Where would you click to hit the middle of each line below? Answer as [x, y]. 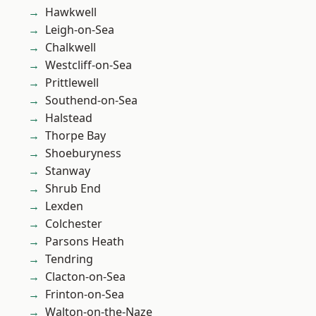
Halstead [69, 118]
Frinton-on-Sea [85, 294]
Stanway [68, 171]
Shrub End [73, 189]
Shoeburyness [83, 153]
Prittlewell [72, 83]
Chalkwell [71, 48]
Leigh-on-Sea [80, 30]
